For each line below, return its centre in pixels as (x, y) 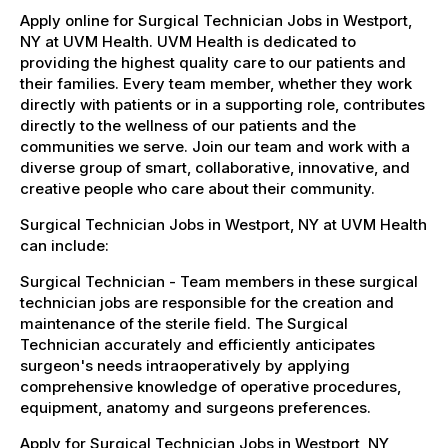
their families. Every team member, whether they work (216, 83)
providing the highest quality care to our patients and (213, 62)
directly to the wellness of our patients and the (188, 125)
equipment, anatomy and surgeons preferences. (195, 407)
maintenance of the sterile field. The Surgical (184, 323)
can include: (64, 245)
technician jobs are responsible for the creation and (207, 302)
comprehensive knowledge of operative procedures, (210, 386)
